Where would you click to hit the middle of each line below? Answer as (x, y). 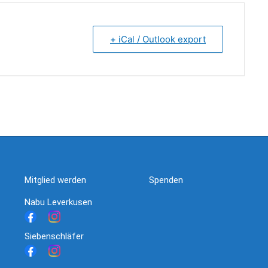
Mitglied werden (55, 180)
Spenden (166, 180)
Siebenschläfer (54, 236)
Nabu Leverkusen (58, 202)
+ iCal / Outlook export (158, 39)
